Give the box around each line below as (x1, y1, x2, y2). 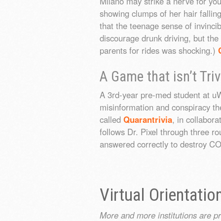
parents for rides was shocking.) (100, 44, 218, 57)
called (100, 113, 123, 125)
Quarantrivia (123, 113, 172, 125)
